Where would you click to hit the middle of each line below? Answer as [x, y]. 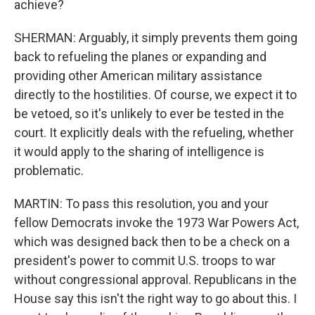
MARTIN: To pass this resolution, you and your [141, 204]
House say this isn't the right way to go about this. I [155, 298]
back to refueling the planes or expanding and [140, 57]
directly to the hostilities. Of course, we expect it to [155, 95]
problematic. [49, 171]
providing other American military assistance [138, 76]
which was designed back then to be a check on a [152, 242]
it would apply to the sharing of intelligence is [139, 152]
